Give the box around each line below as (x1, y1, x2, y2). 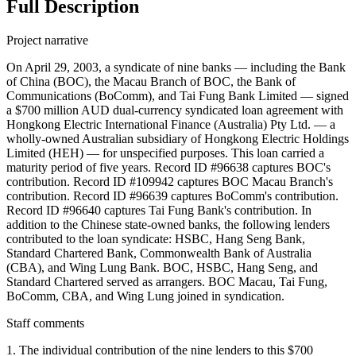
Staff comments (6, 316, 84, 331)
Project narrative (6, 33, 88, 48)
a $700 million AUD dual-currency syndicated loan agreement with (6, 103, 343, 118)
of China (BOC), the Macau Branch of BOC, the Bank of (6, 75, 296, 89)
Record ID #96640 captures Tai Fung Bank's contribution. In (6, 203, 311, 218)
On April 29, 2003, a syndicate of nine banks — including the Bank (6, 60, 346, 75)
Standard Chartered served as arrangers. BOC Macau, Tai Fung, (6, 275, 327, 289)
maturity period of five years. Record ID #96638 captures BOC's (6, 161, 331, 175)
